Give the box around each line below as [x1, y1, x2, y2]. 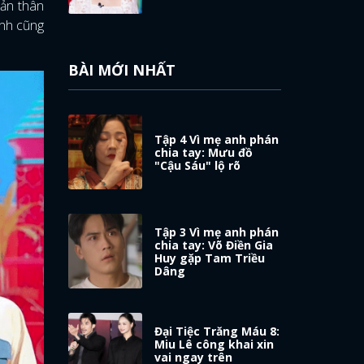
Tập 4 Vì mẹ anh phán [154, 131, 279, 147]
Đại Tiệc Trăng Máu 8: [154, 323, 280, 339]
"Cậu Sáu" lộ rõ [154, 157, 241, 173]
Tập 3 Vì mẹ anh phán [154, 223, 279, 240]
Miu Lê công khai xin [154, 336, 275, 352]
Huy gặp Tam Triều [154, 249, 266, 266]
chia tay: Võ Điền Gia [154, 236, 274, 253]
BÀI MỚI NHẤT [67, 59, 175, 80]
